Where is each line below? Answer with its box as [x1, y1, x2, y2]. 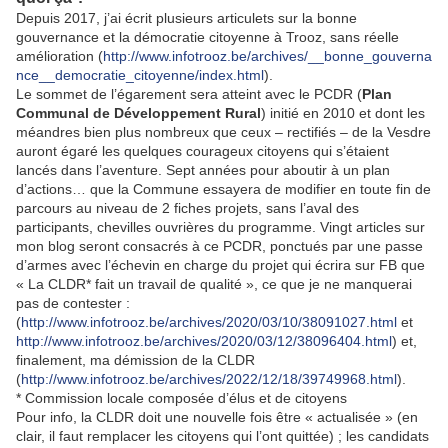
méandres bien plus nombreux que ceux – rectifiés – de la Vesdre [16, 124, 431, 141]
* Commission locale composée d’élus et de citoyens [16, 390, 347, 407]
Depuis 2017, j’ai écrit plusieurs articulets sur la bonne [16, 10, 357, 27]
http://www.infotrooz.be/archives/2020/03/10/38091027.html [21, 314, 397, 331]
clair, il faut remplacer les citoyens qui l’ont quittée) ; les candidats [16, 428, 429, 445]
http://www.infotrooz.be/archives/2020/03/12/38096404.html [16, 333, 392, 350]
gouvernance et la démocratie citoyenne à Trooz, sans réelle [16, 29, 399, 46]
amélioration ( [16, 48, 103, 65]
